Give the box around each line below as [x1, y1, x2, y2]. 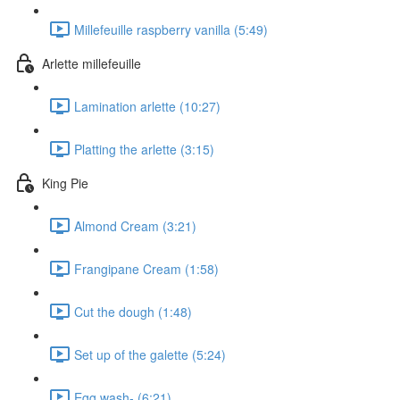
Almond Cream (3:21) [74, 216, 196, 235]
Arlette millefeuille [42, 54, 141, 72]
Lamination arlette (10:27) [74, 96, 221, 115]
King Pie [42, 173, 88, 192]
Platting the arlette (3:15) [74, 139, 214, 158]
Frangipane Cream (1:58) [74, 259, 219, 278]
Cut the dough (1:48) [74, 302, 192, 321]
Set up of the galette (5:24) [74, 345, 226, 363]
